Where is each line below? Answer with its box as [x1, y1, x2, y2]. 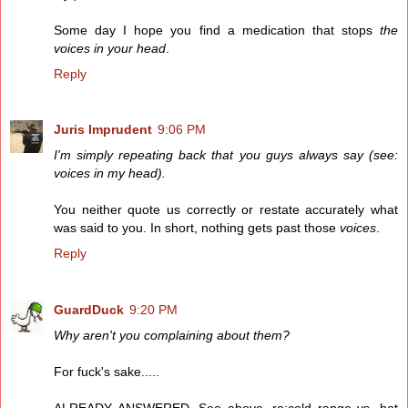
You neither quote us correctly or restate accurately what [54, 202, 398, 218]
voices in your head [54, 40, 166, 56]
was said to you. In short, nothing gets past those [54, 220, 340, 236]
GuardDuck [54, 302, 124, 318]
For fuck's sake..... [54, 364, 159, 380]
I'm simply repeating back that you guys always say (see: [54, 148, 398, 163]
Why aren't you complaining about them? [54, 328, 290, 343]
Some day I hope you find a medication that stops [54, 22, 380, 37]
